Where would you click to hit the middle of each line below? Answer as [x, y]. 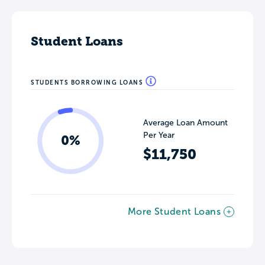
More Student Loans [174, 211]
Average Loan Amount [185, 123]
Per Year [159, 135]
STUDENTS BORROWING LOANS [88, 83]
